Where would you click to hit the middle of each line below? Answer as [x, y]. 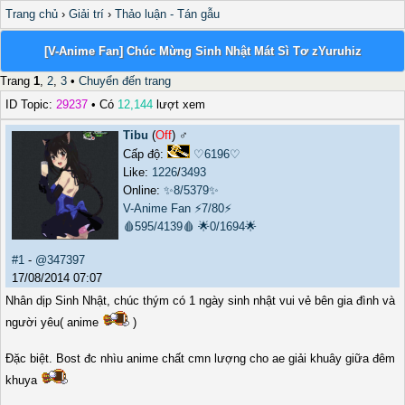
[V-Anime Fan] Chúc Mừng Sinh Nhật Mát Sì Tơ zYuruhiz [202, 51]
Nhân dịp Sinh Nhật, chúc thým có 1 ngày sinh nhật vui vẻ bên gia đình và [200, 301]
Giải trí [86, 14]
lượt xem [179, 105]
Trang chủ [32, 14]
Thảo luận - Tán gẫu [167, 14]
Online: [143, 191]
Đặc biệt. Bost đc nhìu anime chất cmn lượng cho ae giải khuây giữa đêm [200, 359]
